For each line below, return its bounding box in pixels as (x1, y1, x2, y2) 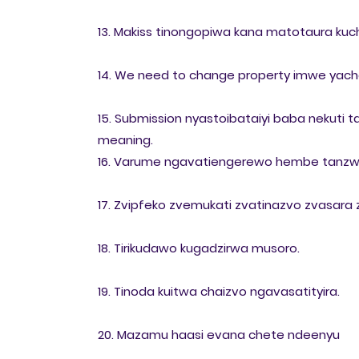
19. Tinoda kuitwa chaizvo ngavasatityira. (98, 283, 340, 300)
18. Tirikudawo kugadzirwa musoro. (98, 240, 300, 256)
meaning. (98, 131, 153, 148)
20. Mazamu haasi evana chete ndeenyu (98, 326, 340, 343)
